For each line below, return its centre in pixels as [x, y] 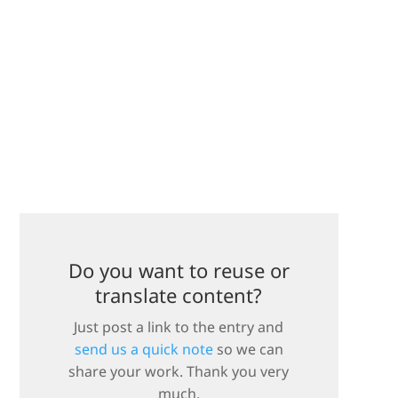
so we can [248, 349]
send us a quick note [143, 349]
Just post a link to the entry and [179, 327]
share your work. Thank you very [179, 371]
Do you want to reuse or [179, 270]
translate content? [179, 295]
